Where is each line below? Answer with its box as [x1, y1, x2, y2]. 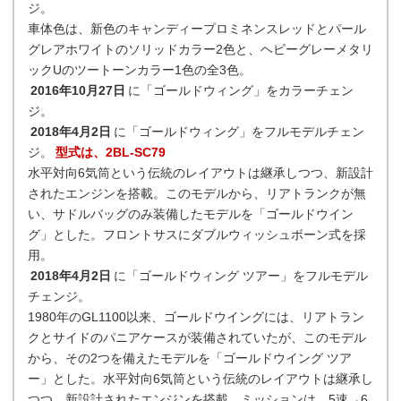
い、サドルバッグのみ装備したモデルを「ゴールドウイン [28, 207, 354, 221]
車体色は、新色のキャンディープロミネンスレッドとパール [28, 21, 366, 36]
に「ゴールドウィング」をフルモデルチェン [113, 124, 364, 139]
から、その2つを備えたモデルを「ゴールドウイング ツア [28, 351, 352, 365]
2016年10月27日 [30, 83, 125, 98]
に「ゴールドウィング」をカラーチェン [127, 83, 354, 98]
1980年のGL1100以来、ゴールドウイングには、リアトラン [28, 310, 364, 324]
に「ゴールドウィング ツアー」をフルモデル [113, 269, 368, 283]
